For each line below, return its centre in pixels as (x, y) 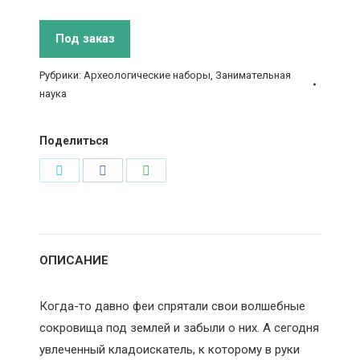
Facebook (135, 219)
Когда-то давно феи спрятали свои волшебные (173, 306)
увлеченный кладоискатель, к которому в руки (170, 350)
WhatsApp (180, 219)
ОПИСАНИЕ (74, 260)
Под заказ (85, 39)
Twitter (84, 219)
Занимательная (254, 75)
